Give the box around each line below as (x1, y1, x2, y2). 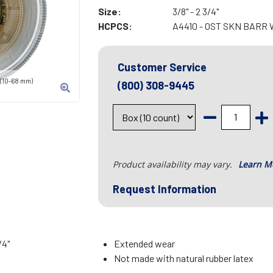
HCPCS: (97, 20, 132, 32)
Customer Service (117, 60, 207, 74)
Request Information (112, 182, 216, 196)
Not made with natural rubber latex (114, 252, 254, 264)
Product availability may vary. (112, 158, 235, 171)
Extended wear (114, 238, 175, 250)
